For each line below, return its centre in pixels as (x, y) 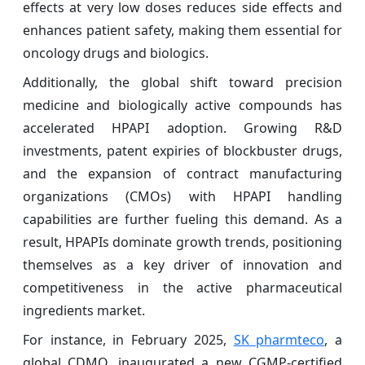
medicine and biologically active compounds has (182, 105)
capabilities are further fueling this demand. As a (182, 219)
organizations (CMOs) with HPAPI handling (182, 196)
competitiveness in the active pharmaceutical (182, 287)
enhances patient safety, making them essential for (182, 30)
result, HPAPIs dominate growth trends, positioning (182, 242)
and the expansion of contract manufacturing (182, 173)
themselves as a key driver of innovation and (182, 264)
